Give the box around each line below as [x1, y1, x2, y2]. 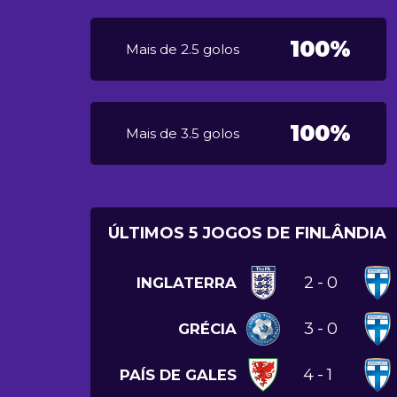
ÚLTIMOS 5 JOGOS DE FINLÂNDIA [108, 222, 386, 243]
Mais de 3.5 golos [126, 124, 239, 142]
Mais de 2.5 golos [126, 40, 239, 58]
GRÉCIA [178, 319, 237, 338]
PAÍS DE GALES [120, 365, 237, 384]
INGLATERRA [136, 273, 237, 292]
